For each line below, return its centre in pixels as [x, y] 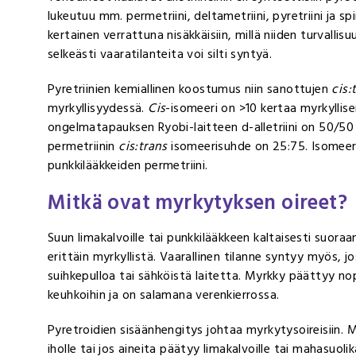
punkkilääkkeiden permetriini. [128, 165]
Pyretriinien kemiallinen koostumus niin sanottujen [190, 89]
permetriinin [83, 146]
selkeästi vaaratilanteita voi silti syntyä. [160, 54]
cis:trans [143, 146]
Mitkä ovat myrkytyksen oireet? [197, 202]
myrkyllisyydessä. [98, 108]
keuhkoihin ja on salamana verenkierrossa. [164, 294]
